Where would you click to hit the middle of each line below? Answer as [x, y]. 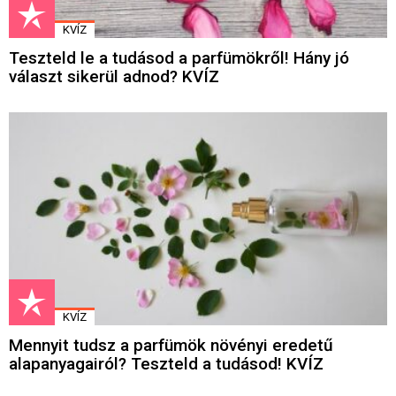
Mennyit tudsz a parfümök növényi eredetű [171, 345]
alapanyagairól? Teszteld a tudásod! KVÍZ [166, 363]
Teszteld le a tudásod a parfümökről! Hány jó [179, 57]
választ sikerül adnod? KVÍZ [114, 76]
